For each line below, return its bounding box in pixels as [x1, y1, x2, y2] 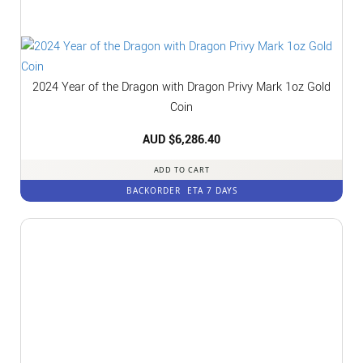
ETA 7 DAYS [186, 185, 237, 197]
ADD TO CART [153, 164, 210, 176]
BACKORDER [126, 185, 184, 197]
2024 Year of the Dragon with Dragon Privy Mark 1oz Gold [32, 78, 331, 96]
